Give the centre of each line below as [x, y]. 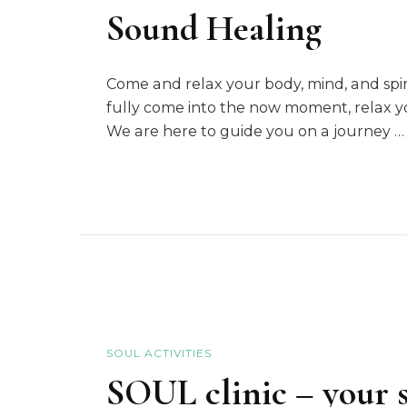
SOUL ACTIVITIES [159, 353]
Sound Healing [214, 28]
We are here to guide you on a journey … [255, 131]
